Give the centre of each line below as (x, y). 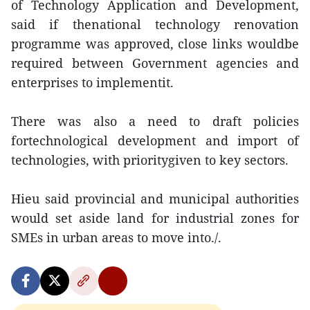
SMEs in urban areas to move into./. (116, 237)
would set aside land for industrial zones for (155, 218)
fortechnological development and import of (155, 140)
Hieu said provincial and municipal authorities (155, 199)
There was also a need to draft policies (155, 121)
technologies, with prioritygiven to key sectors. (150, 160)
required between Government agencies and (155, 63)
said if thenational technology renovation (155, 24)
